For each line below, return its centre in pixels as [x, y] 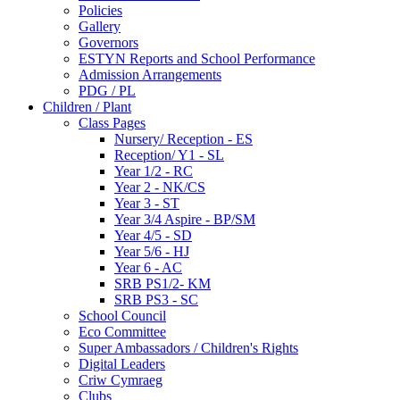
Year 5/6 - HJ [152, 251]
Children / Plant [87, 106]
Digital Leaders [122, 363]
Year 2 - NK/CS [160, 187]
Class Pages [112, 122]
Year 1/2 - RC [154, 171]
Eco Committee [122, 331]
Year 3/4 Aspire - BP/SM [185, 219]
